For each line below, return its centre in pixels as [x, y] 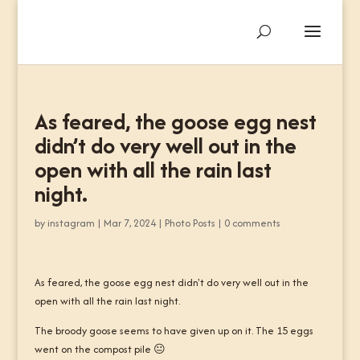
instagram [71, 223]
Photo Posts [190, 223]
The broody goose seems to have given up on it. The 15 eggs [174, 331]
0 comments [252, 223]
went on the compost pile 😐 [100, 349]
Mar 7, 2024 [129, 223]
